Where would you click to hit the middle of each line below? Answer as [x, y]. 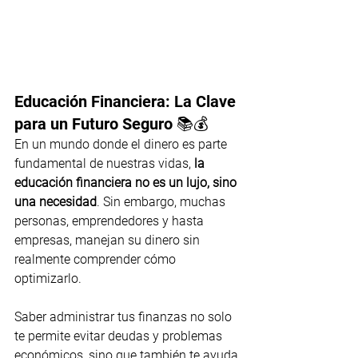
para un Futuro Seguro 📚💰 [111, 124]
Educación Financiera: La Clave [127, 102]
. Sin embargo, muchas [163, 202]
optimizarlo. [48, 279]
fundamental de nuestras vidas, [104, 164]
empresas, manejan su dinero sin [109, 241]
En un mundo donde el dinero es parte [122, 145]
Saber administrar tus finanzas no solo [125, 317]
